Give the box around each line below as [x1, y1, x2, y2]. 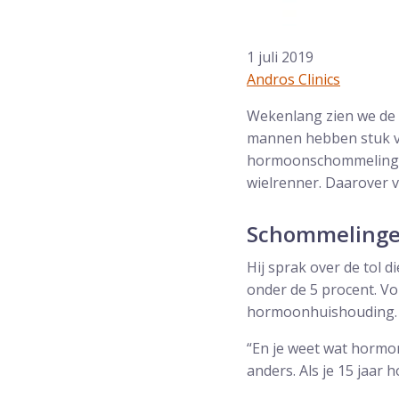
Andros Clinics [247, 69, 340, 89]
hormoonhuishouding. [247, 302, 397, 322]
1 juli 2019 [247, 47, 313, 67]
